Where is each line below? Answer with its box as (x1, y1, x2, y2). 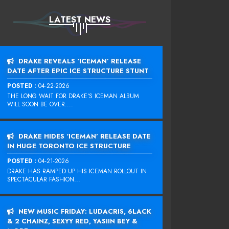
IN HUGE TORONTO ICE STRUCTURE (7, 141, 131, 151)
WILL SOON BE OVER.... (7, 100, 73, 109)
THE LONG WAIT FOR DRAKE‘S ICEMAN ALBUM (7, 91, 139, 101)
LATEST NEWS (49, 13, 110, 26)
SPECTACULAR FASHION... (7, 175, 80, 184)
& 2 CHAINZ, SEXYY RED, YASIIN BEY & (7, 216, 138, 226)
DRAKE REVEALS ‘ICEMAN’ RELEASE (16, 56, 141, 66)
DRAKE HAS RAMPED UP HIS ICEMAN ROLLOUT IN (7, 167, 147, 176)
